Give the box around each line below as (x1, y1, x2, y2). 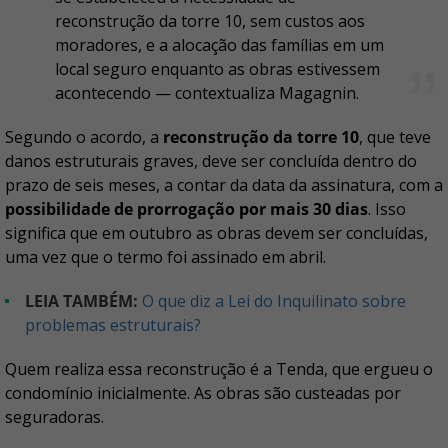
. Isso (368, 198, 406, 220)
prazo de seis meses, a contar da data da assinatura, (5, 174, 395, 196)
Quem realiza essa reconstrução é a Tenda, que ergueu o (5, 358, 433, 380)
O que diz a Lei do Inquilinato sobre (142, 290, 406, 312)
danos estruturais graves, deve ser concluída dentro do (5, 150, 417, 172)
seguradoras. (5, 406, 108, 428)
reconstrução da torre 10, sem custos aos (55, 10, 365, 32)
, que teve (359, 126, 431, 148)
